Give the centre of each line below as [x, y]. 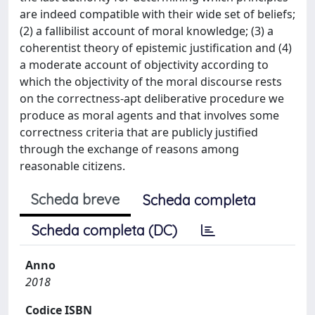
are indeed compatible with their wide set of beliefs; [157, 14]
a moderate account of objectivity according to [144, 64]
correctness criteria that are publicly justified [139, 132]
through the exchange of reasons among [129, 149]
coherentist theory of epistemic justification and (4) [156, 47]
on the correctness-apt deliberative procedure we [152, 98]
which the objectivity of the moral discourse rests [151, 81]
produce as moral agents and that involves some [149, 115]
